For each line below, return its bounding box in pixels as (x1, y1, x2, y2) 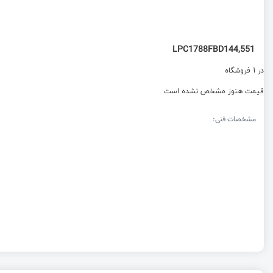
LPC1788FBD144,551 (172, 43, 255, 57)
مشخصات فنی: (213, 114, 256, 125)
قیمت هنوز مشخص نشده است (164, 85, 264, 97)
